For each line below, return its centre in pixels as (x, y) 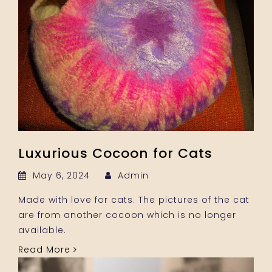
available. (42, 230)
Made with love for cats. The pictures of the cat (134, 199)
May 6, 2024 (61, 175)
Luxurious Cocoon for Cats (115, 153)
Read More (46, 249)
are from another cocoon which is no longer (127, 215)
